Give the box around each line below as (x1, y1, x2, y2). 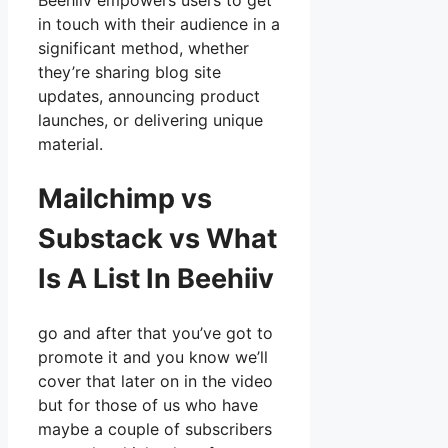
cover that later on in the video (38, 371, 273, 392)
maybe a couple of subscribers (38, 419, 272, 440)
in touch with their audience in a (38, 14, 280, 35)
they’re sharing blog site (38, 62, 221, 83)
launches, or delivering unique (38, 110, 263, 131)
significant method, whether (38, 38, 249, 59)
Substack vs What (38, 221, 277, 255)
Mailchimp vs (38, 181, 212, 215)
